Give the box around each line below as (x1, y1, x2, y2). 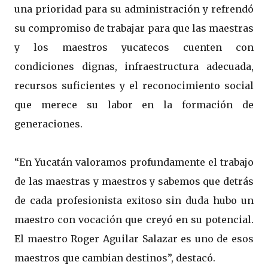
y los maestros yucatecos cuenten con (14, 41, 254, 53)
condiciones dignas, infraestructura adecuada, (14, 60, 254, 72)
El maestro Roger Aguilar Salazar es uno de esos (14, 232, 254, 245)
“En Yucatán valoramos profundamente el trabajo (14, 156, 254, 168)
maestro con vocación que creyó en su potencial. (14, 213, 254, 226)
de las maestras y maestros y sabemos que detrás (14, 175, 254, 187)
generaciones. (14, 117, 83, 130)
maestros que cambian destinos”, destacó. (14, 251, 215, 264)
